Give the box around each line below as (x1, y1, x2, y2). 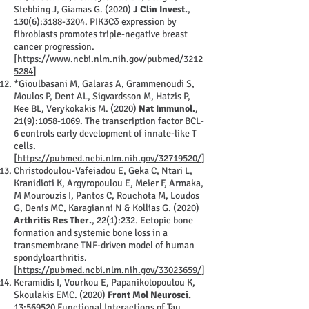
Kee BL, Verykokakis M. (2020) (14, 103, 139, 114)
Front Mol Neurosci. (108, 289, 191, 301)
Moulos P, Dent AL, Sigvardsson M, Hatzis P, (14, 90, 190, 102)
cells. (14, 140, 36, 152)
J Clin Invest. (133, 3, 188, 15)
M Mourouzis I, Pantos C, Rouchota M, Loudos (14, 190, 199, 201)
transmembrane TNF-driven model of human (14, 239, 195, 251)
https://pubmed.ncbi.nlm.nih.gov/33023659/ (17, 264, 201, 276)
